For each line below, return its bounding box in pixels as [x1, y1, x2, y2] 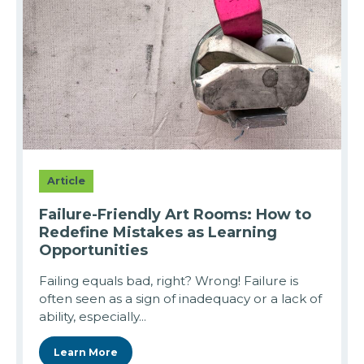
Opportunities [39, 240, 148, 259]
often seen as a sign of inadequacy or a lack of [39, 290, 322, 306]
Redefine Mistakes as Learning [39, 223, 277, 241]
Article [47, 174, 85, 187]
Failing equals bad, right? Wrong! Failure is [39, 272, 298, 288]
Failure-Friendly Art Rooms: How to [39, 205, 311, 223]
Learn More [54, 345, 118, 358]
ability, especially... [39, 308, 146, 324]
